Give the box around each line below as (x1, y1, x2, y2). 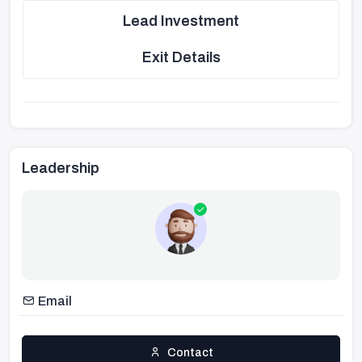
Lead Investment (123, 13, 239, 29)
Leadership (22, 160, 99, 176)
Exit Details (141, 49, 221, 65)
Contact (166, 347, 213, 360)
